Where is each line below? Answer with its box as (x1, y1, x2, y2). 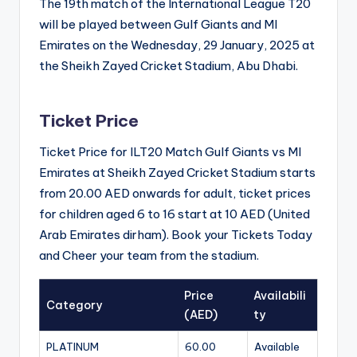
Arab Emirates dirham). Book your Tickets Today (39, 227, 312, 243)
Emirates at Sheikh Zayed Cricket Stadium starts (39, 165, 316, 181)
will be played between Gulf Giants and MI (39, 17, 277, 33)
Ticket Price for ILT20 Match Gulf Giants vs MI (39, 144, 301, 160)
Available (254, 340, 300, 354)
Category (46, 298, 102, 313)
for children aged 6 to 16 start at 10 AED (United (39, 206, 310, 222)
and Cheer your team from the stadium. (39, 248, 259, 264)
